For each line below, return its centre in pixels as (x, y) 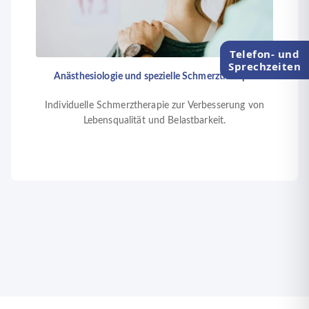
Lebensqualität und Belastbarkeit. (154, 121)
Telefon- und (265, 54)
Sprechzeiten (265, 67)
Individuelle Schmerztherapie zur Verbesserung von (154, 106)
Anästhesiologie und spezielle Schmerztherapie (154, 77)
